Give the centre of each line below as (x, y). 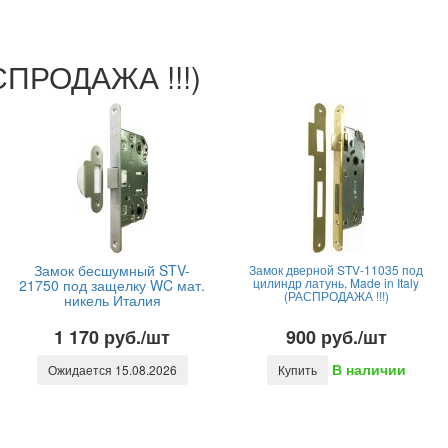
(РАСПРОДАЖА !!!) (336, 295)
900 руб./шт (336, 337)
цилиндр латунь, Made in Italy (336, 282)
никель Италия (112, 300)
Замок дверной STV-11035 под (336, 269)
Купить (297, 369)
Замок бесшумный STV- (112, 270)
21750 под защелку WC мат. (112, 285)
